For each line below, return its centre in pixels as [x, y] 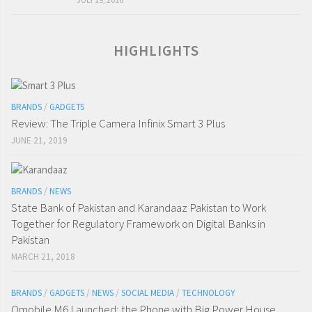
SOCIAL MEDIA [148, 293]
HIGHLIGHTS [156, 51]
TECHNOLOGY [209, 293]
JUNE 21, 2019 [39, 141]
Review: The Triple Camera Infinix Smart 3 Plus [118, 124]
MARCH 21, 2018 [43, 257]
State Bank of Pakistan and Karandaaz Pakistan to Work [139, 208]
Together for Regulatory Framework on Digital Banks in [138, 224]
